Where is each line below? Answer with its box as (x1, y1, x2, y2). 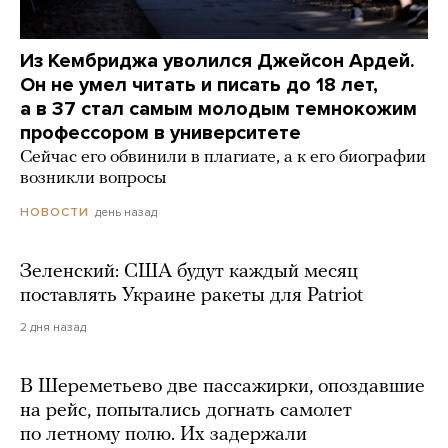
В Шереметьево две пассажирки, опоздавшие (20, 377, 425, 398)
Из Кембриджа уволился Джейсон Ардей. (20, 49, 415, 74)
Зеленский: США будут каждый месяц (20, 262, 358, 283)
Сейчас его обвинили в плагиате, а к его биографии (20, 148, 426, 168)
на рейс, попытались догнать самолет (20, 401, 352, 422)
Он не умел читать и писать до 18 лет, (20, 73, 378, 98)
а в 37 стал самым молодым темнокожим (20, 97, 417, 122)
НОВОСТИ (20, 205, 89, 220)
